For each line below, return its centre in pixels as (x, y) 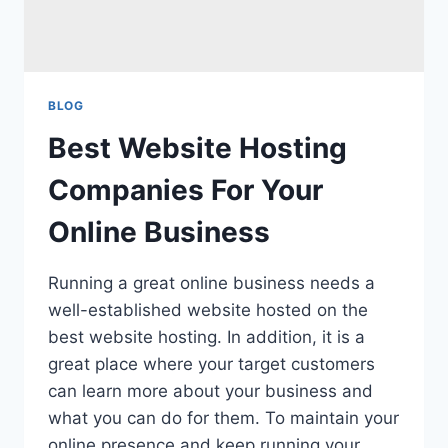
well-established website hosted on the (208, 309)
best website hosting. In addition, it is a (206, 336)
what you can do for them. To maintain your (223, 417)
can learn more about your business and (210, 390)
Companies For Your (185, 189)
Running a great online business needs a (211, 282)
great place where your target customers (211, 363)
